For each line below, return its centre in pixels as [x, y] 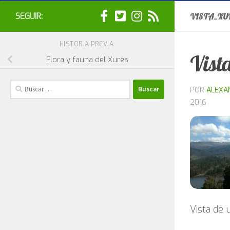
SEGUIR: [29, 16]
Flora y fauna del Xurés [87, 59]
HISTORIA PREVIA [87, 44]
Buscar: [22, 85]
